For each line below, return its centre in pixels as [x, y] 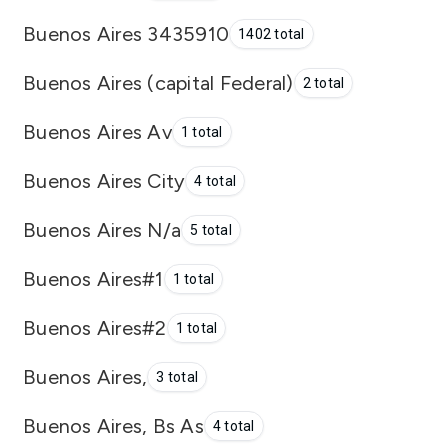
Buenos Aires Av [97, 131]
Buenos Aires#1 [93, 278]
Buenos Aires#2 [95, 327]
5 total [211, 230]
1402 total [271, 34]
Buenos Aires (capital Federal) [158, 82]
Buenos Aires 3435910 [126, 33]
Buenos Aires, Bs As [113, 425]
